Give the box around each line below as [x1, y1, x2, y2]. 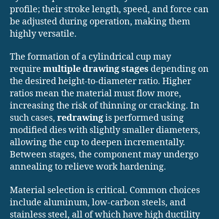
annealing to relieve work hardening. [10, 161, 166, 173]
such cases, [10, 112, 57, 124]
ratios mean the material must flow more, [10, 88, 181, 100]
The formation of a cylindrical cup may [10, 51, 171, 63]
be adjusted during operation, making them [10, 16, 190, 27]
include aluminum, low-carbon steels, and [10, 197, 186, 208]
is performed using [103, 112, 184, 124]
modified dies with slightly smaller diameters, [10, 125, 200, 136]
